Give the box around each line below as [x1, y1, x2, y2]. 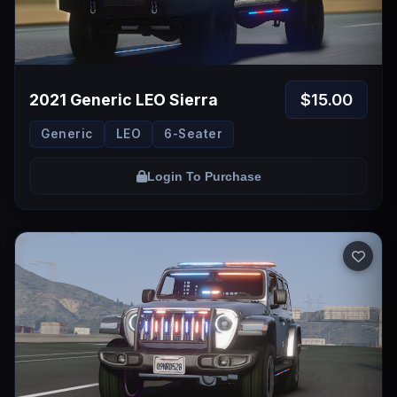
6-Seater [164, 127, 222, 141]
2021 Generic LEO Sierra [29, 90, 218, 109]
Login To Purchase [146, 168, 261, 183]
